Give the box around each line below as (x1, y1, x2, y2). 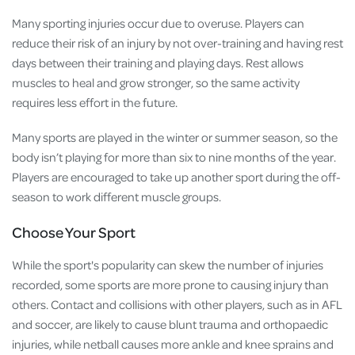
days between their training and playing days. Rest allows (12, 54, 303, 71)
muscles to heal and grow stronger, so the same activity (12, 74, 300, 90)
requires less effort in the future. (12, 94, 180, 110)
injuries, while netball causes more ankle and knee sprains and (12, 336, 334, 353)
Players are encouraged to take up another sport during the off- (12, 169, 341, 185)
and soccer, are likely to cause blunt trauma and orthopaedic (12, 316, 328, 333)
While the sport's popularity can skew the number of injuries (12, 257, 323, 273)
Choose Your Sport (12, 223, 136, 242)
